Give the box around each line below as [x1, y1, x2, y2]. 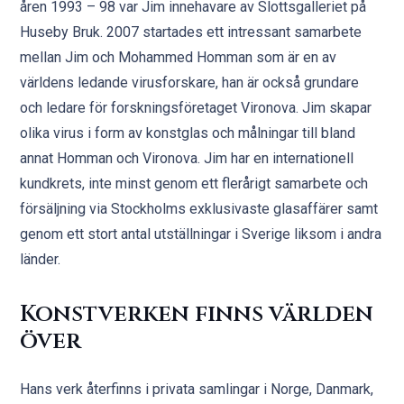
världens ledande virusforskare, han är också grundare [20, 74, 360, 91]
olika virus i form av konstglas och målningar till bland [20, 124, 356, 142]
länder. [20, 251, 61, 268]
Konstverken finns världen [20, 298, 374, 330]
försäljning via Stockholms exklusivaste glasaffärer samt [20, 200, 379, 217]
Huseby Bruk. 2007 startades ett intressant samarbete [20, 23, 363, 41]
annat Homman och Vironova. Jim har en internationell [20, 150, 354, 167]
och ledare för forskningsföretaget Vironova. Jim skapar [20, 99, 372, 116]
